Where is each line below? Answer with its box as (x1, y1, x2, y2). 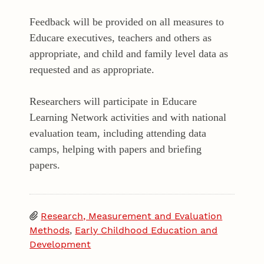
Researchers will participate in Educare (29, 95, 197, 108)
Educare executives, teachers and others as (29, 32, 212, 44)
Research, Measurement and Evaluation (41, 210, 223, 222)
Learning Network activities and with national (29, 111, 227, 124)
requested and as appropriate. (29, 64, 155, 76)
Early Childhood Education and (75, 225, 218, 236)
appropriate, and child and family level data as (29, 48, 229, 60)
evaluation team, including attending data (29, 127, 207, 140)
